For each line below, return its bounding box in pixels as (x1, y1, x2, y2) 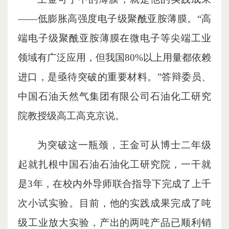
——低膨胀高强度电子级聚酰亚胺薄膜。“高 (18, 13, 211, 25)
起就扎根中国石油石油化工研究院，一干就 (18, 159, 211, 170)
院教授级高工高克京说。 (18, 110, 125, 122)
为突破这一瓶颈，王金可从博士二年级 (37, 140, 211, 151)
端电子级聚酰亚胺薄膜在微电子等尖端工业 (18, 33, 211, 44)
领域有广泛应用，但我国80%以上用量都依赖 (18, 52, 211, 63)
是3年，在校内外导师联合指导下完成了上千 (18, 178, 211, 190)
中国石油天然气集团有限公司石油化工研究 (18, 91, 211, 102)
